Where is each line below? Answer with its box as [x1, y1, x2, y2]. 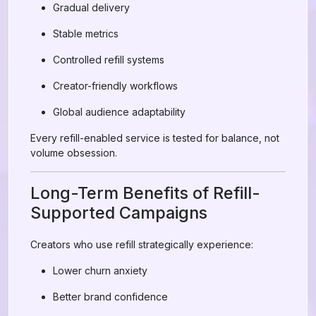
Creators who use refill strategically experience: [30, 238, 253, 250]
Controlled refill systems [53, 54, 164, 66]
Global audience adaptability [53, 106, 186, 118]
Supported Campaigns [30, 202, 207, 223]
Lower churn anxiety [53, 265, 147, 276]
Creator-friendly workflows [53, 80, 178, 92]
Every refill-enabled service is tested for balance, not [30, 132, 279, 144]
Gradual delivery [53, 1, 130, 13]
